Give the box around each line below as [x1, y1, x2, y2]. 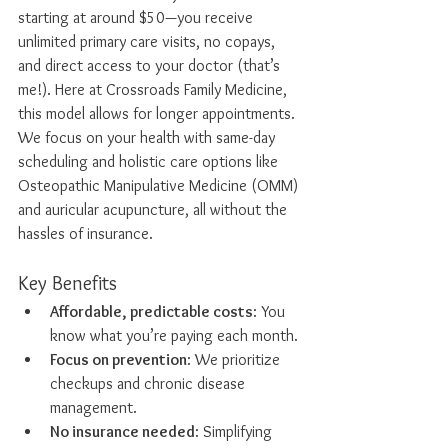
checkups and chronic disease [50, 374, 249, 393]
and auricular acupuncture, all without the [18, 200, 291, 219]
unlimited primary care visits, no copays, [18, 32, 279, 51]
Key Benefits [18, 271, 117, 295]
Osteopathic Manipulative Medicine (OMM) [18, 176, 302, 195]
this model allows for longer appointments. [18, 104, 299, 123]
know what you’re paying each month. [50, 326, 298, 345]
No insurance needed [50, 422, 195, 441]
